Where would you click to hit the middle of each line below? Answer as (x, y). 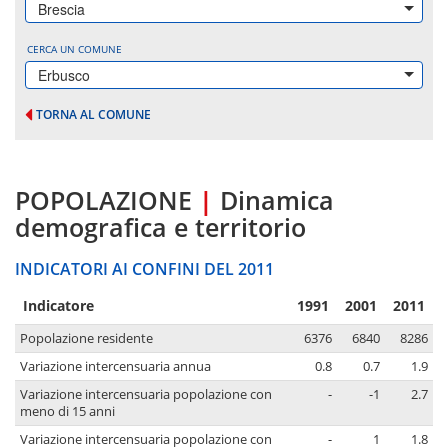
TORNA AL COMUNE (93, 114)
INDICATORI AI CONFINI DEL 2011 (144, 269)
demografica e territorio (160, 227)
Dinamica (277, 200)
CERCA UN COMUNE (74, 49)
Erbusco (64, 75)
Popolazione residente (86, 339)
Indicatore (58, 306)
